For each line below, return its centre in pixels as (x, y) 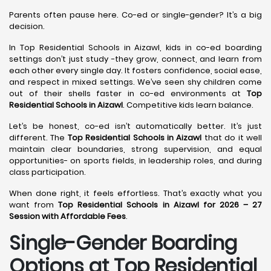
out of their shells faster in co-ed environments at (128, 93)
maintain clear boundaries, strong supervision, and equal (135, 149)
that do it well (232, 138)
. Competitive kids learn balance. (188, 105)
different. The (38, 138)
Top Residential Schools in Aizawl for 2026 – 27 (160, 205)
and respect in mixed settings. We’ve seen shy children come (135, 82)
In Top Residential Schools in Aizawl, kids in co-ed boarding (135, 47)
